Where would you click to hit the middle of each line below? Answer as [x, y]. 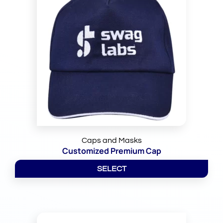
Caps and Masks [111, 141]
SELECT [111, 169]
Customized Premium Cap [111, 151]
